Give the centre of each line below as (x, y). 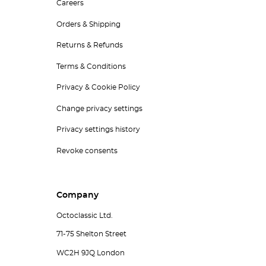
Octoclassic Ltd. (84, 216)
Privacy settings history (98, 130)
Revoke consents (87, 151)
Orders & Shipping (88, 24)
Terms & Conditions (91, 66)
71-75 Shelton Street (91, 234)
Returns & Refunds (89, 45)
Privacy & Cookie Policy (98, 88)
